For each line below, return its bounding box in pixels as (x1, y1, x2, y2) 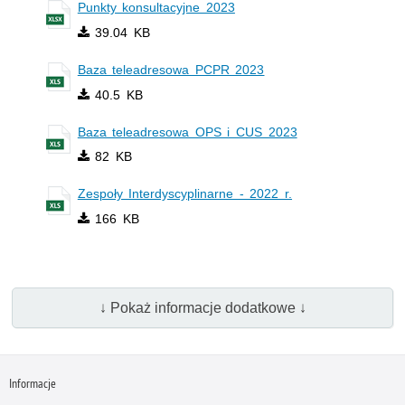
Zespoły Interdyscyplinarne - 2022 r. (77, 186, 293, 202)
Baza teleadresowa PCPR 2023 (77, 61, 265, 77)
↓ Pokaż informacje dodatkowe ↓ (99, 299, 306, 316)
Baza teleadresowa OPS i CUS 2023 (77, 124, 297, 139)
